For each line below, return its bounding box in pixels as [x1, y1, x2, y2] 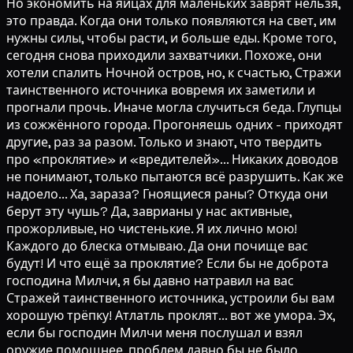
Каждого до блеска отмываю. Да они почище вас [6, 238, 308, 255]
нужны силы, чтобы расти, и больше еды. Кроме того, [6, 30, 336, 47]
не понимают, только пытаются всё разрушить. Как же [6, 169, 344, 186]
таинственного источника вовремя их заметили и [6, 82, 315, 99]
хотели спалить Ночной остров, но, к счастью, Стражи [6, 65, 341, 82]
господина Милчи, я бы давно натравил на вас [6, 273, 294, 290]
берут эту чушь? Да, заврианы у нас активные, [6, 203, 292, 221]
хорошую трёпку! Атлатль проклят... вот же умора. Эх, [6, 307, 335, 325]
